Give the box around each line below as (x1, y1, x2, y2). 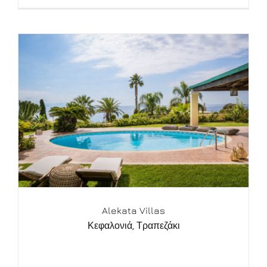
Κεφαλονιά (87, 221, 132, 231)
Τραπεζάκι (136, 221, 180, 231)
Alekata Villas (102, 205, 165, 216)
